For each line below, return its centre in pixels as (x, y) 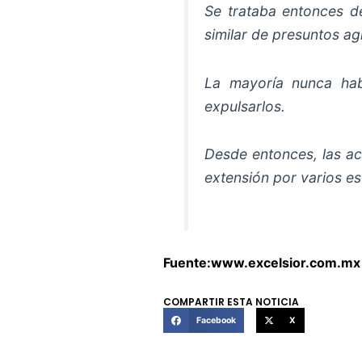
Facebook (216, 320)
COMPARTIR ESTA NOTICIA (231, 301)
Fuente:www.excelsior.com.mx (262, 262)
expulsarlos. (245, 106)
